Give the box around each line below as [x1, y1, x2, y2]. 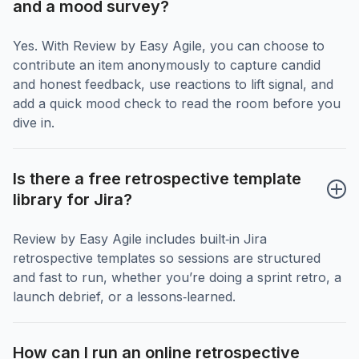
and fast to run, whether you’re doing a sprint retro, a [13, 269, 341, 286]
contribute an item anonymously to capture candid [13, 57, 321, 74]
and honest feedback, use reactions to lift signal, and [13, 76, 333, 93]
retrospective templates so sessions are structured [13, 250, 321, 267]
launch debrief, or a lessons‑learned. [13, 288, 236, 305]
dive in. [13, 115, 54, 131]
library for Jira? [13, 190, 132, 210]
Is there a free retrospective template [13, 169, 301, 189]
